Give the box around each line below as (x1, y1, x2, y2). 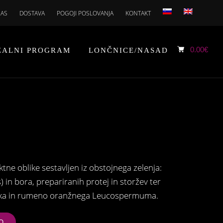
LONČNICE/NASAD (89, 46, 168, 54)
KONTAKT (125, 8, 151, 17)
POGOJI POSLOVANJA (57, 8, 114, 17)
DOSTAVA (19, 8, 45, 17)
